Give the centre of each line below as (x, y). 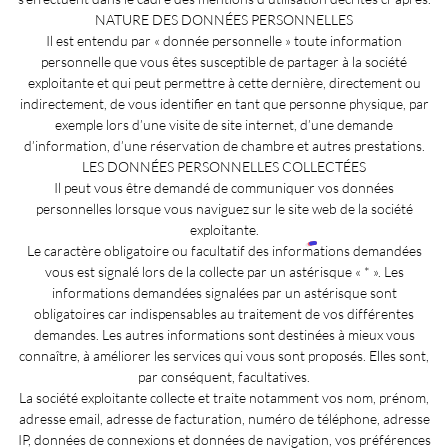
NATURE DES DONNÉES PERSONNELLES (224, 19)
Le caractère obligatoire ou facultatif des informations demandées (224, 250)
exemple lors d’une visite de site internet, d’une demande (224, 124)
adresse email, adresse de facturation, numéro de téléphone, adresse (224, 418)
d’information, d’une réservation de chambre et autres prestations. (224, 145)
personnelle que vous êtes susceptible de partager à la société (224, 61)
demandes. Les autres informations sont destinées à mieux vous (224, 334)
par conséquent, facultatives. (224, 376)
